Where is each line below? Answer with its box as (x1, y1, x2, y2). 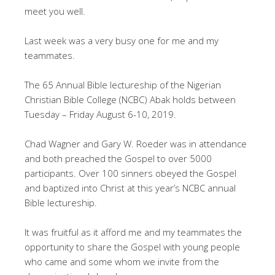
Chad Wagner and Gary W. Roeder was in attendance (25, 137, 247, 150)
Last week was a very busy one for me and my (25, 34, 219, 47)
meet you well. (25, 5, 85, 18)
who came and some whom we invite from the (25, 255, 219, 268)
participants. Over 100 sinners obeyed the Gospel (25, 167, 236, 180)
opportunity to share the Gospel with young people (25, 241, 240, 254)
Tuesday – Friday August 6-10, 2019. (25, 108, 176, 121)
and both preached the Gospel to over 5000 (25, 152, 212, 165)
